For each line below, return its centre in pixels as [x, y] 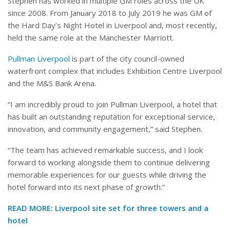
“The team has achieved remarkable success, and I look [105, 150]
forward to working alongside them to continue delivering [109, 162]
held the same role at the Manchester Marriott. [91, 37]
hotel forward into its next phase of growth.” [86, 187]
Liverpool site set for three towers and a [132, 208]
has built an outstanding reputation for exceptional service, [111, 116]
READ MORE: [31, 208]
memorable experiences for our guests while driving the [107, 174]
